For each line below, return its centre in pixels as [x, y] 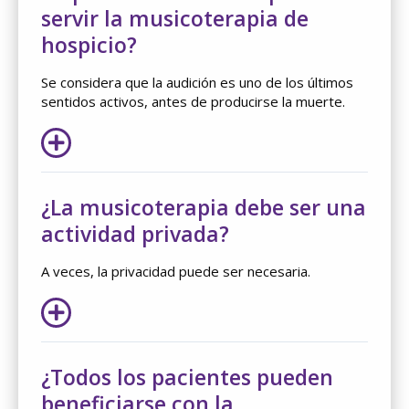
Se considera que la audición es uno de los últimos [197, 82]
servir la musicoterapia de [175, 18]
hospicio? [89, 44]
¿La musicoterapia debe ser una [204, 207]
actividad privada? [135, 233]
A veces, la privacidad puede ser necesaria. [176, 271]
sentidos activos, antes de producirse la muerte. [193, 101]
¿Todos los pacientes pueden [187, 377]
